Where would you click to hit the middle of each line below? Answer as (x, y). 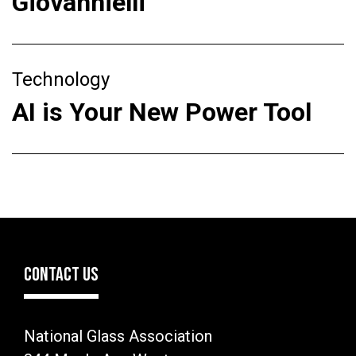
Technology (61, 80)
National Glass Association (118, 337)
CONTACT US (61, 275)
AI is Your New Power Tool (162, 112)
